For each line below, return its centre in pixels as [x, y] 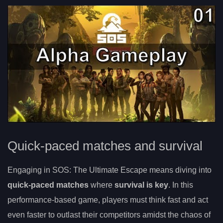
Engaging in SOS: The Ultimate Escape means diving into [110, 170]
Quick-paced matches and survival [105, 146]
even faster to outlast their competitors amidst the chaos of [109, 215]
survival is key [141, 185]
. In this [181, 185]
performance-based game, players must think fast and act [108, 200]
